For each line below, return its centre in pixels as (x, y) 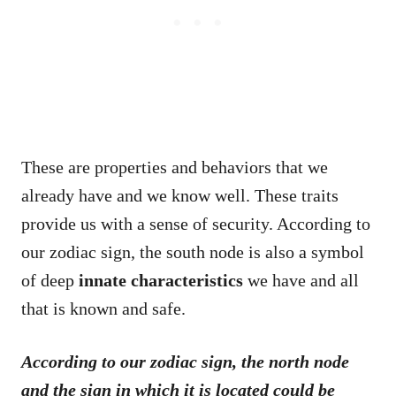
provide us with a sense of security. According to (196, 223)
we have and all (301, 280)
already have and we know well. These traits (180, 195)
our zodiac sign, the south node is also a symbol (193, 251)
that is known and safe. (103, 308)
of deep (50, 280)
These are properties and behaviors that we (175, 167)
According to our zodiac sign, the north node (185, 361)
